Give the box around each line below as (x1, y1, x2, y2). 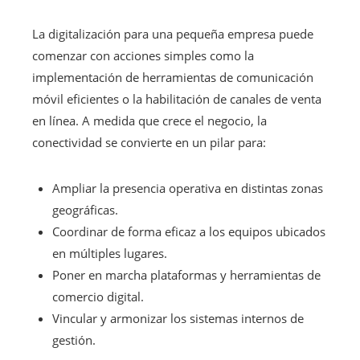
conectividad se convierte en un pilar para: (32, 133, 266, 150)
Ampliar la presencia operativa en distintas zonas (52, 179, 323, 196)
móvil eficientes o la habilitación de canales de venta (32, 90, 321, 107)
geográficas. (52, 201, 118, 218)
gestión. (52, 331, 96, 348)
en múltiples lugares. (52, 244, 167, 261)
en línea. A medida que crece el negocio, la (32, 112, 267, 129)
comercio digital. (52, 288, 144, 305)
